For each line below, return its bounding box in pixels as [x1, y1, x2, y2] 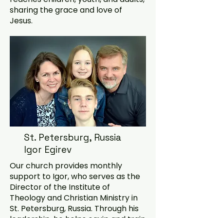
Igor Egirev [24, 144, 72, 156]
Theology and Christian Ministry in [10, 192, 138, 203]
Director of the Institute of [10, 182, 110, 193]
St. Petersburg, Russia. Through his [10, 203, 139, 214]
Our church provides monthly [10, 160, 122, 171]
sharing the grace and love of [10, 4, 122, 16]
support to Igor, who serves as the [10, 171, 140, 182]
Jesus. [10, 15, 33, 26]
